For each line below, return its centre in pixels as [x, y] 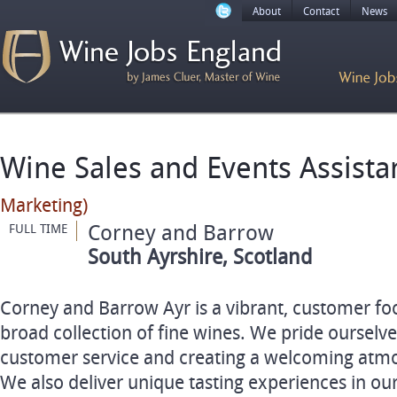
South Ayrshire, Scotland [195, 257]
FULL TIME [38, 229]
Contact [321, 12]
